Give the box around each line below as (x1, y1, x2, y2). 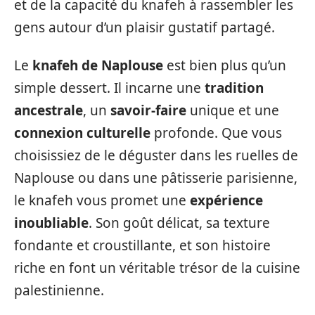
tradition (205, 79, 264, 98)
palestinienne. (14, 281, 104, 300)
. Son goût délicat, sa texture (89, 214, 270, 233)
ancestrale (14, 101, 83, 120)
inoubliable (14, 214, 89, 233)
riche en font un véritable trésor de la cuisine (14, 259, 300, 278)
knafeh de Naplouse (32, 56, 163, 75)
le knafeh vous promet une (14, 191, 190, 210)
